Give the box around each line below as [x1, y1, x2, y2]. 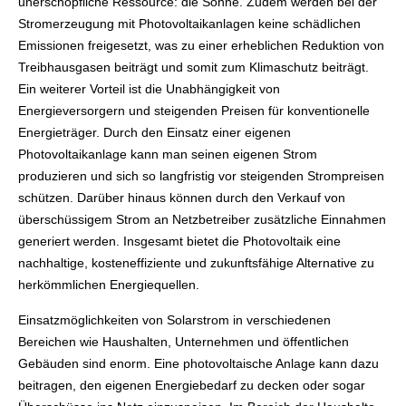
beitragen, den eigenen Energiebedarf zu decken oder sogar [18, 378, 365, 393]
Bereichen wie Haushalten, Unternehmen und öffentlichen [18, 334, 349, 350]
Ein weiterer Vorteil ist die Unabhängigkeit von [18, 81, 280, 96]
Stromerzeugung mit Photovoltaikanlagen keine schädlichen [18, 15, 361, 31]
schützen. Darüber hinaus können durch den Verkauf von [18, 189, 345, 205]
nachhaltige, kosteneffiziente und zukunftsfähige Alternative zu [18, 255, 374, 270]
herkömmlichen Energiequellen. [18, 276, 199, 292]
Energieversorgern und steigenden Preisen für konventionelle [18, 102, 370, 118]
